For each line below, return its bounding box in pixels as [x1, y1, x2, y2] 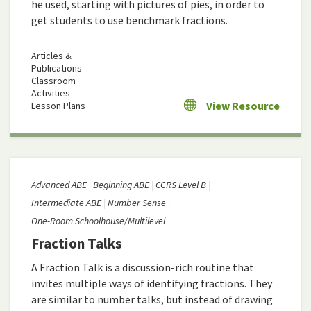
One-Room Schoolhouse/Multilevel [31, 215, 165, 228]
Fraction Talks [31, 234, 122, 253]
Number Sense [108, 196, 166, 210]
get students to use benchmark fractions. [31, 13, 228, 28]
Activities [31, 87, 70, 100]
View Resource [205, 99, 280, 113]
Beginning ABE [93, 178, 149, 192]
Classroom [31, 74, 76, 87]
